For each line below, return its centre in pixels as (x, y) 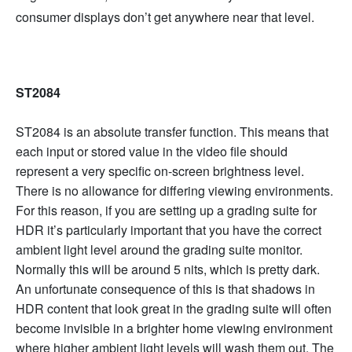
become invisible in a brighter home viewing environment (174, 328)
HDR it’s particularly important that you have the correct (169, 230)
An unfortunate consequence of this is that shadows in (165, 289)
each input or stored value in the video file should (152, 152)
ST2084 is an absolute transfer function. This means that (172, 132)
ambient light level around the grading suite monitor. (159, 250)
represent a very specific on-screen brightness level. (160, 171)
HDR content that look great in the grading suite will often (174, 309)
